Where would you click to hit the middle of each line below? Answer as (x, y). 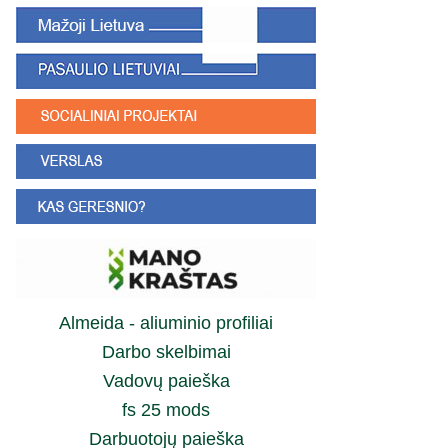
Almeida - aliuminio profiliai (166, 323)
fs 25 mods (166, 410)
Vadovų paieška (166, 381)
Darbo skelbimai (166, 352)
